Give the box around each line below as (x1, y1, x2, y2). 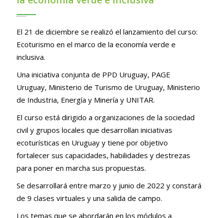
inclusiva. (16, 52, 45, 62)
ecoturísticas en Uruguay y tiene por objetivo (16, 138, 168, 147)
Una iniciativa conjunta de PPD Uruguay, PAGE (16, 70, 170, 79)
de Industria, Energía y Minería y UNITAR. (16, 95, 155, 105)
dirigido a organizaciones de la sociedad (61, 112, 195, 122)
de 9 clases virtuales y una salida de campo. (16, 193, 162, 203)
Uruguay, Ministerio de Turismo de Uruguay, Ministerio (16, 82, 200, 92)
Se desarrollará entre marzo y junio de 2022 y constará (16, 181, 201, 190)
